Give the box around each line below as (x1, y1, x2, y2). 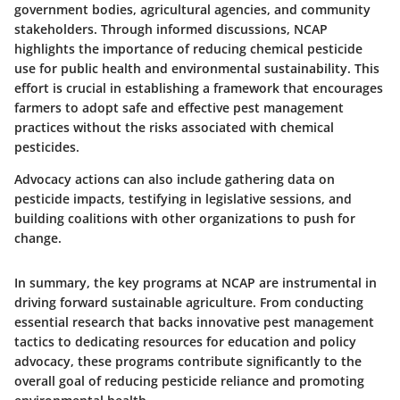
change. (14, 229, 62, 246)
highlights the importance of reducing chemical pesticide (14, 39, 362, 57)
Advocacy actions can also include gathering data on (14, 170, 335, 187)
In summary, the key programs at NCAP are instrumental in (14, 273, 377, 291)
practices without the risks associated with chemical (14, 118, 334, 136)
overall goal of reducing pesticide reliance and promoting (14, 371, 364, 389)
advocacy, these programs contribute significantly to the (14, 352, 362, 370)
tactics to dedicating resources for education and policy (14, 332, 356, 350)
